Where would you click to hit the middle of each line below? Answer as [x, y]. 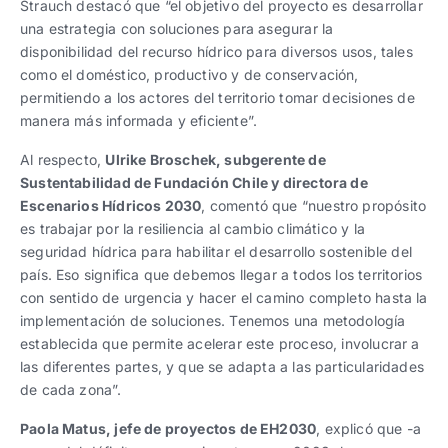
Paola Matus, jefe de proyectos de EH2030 [168, 428]
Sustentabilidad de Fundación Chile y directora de [194, 182]
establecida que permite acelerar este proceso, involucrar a [220, 343]
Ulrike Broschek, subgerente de [215, 159]
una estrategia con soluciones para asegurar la [177, 28]
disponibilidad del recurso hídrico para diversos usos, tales [216, 51]
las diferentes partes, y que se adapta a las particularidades [222, 366]
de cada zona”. [71, 389]
